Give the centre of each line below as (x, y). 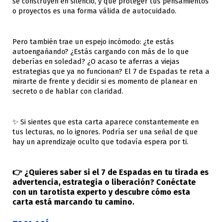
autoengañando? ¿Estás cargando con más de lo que (101, 52)
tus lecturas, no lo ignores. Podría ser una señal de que (105, 132)
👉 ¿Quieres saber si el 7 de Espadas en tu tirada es (111, 172)
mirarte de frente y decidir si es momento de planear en (105, 82)
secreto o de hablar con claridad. (68, 91)
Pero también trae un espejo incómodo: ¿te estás (93, 42)
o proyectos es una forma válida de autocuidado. (94, 11)
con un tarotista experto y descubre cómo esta (101, 192)
